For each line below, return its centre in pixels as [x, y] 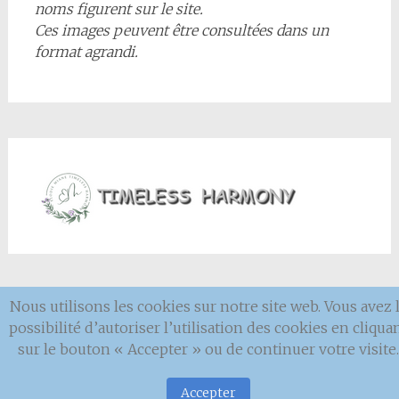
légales [203, 327]
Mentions [106, 327]
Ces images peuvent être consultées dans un [181, 30]
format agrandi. [86, 52]
